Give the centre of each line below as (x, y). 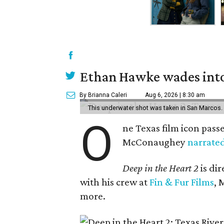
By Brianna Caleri (103, 95)
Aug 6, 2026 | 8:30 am (175, 95)
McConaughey (155, 142)
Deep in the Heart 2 (161, 168)
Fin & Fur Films (182, 182)
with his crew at (115, 182)
